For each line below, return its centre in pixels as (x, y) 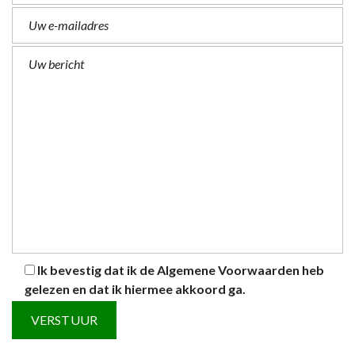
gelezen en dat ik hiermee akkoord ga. (135, 289)
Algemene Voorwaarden (228, 270)
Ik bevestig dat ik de (97, 270)
